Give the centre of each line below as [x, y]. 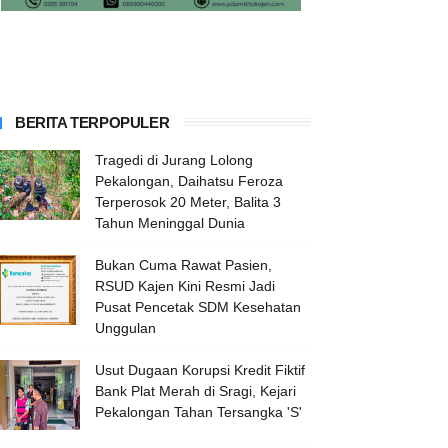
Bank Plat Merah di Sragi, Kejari [195, 391]
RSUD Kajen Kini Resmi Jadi [185, 286]
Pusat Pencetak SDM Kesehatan [198, 307]
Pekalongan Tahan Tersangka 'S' [198, 412]
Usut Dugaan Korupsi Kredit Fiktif [200, 370]
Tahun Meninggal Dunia [170, 223]
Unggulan [125, 328]
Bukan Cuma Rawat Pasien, [183, 265]
